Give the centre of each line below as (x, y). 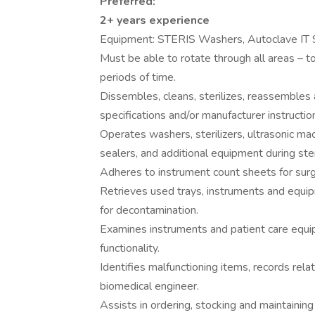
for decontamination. (149, 210)
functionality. (130, 248)
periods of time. (138, 77)
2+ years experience (155, 20)
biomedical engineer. (149, 286)
